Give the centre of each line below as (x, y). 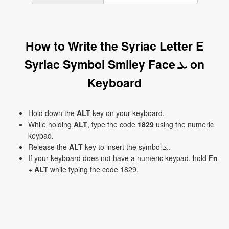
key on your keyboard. (128, 113)
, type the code (112, 124)
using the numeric (184, 124)
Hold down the (52, 113)
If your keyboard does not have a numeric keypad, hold (118, 158)
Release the (49, 147)
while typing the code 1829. (93, 169)
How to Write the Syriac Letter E (114, 46)
